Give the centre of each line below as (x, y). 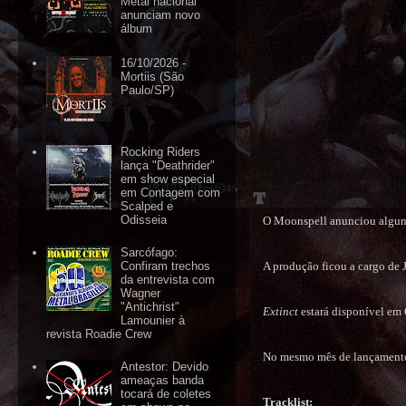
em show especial (168, 179)
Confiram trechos (166, 266)
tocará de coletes (166, 394)
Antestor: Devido (165, 367)
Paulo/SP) (148, 91)
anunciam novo (161, 15)
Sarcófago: (150, 253)
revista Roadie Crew (99, 334)
